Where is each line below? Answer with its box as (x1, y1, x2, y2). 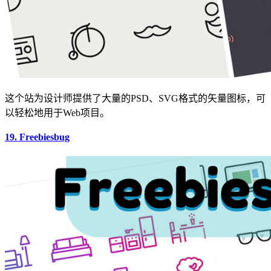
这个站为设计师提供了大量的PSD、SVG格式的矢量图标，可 (5, 93, 266, 103)
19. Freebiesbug (5, 132, 70, 143)
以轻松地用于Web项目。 (5, 107, 109, 118)
